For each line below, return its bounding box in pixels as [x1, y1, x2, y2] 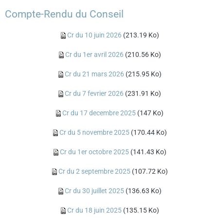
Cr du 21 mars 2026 [64, 70, 124, 78]
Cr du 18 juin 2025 [67, 206, 122, 214]
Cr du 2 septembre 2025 [58, 167, 130, 175]
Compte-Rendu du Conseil [5, 8, 124, 20]
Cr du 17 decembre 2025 [62, 109, 136, 117]
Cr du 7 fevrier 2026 [65, 90, 124, 97]
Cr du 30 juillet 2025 [64, 187, 124, 195]
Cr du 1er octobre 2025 [59, 148, 129, 156]
